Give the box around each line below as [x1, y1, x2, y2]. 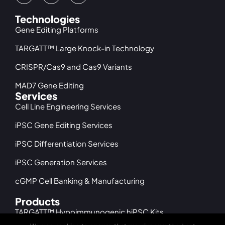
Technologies [15, 12, 80, 25]
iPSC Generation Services [15, 157, 107, 167]
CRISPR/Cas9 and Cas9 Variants [15, 61, 132, 71]
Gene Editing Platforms [15, 24, 98, 34]
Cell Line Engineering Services [15, 101, 121, 111]
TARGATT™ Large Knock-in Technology [15, 43, 154, 53]
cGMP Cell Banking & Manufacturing [15, 175, 145, 185]
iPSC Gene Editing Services [15, 120, 113, 130]
